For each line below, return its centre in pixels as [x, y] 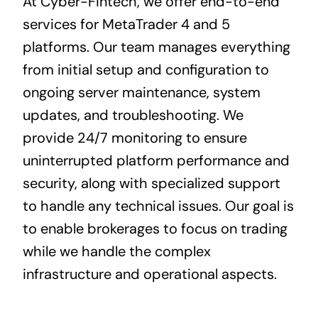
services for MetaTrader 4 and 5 [126, 24]
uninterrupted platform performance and [156, 161]
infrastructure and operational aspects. [149, 274]
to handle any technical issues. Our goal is [158, 206]
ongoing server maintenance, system [141, 93]
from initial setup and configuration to [146, 70]
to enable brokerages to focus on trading [155, 229]
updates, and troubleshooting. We [133, 115]
